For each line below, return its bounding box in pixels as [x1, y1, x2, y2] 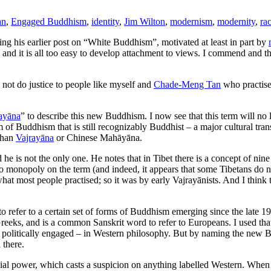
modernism [170, 16, 212, 27]
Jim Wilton [124, 16, 165, 27]
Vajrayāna [16, 132, 54, 143]
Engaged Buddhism [11, 16, 87, 27]
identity [91, 16, 119, 27]
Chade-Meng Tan [154, 79, 221, 90]
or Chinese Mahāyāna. [54, 132, 142, 143]
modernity [217, 16, 255, 27]
